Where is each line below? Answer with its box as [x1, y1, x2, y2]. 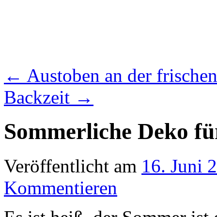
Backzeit [4, 87, 75, 108]
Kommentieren [4, 177, 117, 198]
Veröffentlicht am [4, 155, 137, 176]
